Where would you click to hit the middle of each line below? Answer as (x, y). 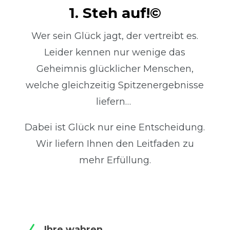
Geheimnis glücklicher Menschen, (115, 69)
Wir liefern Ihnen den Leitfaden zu (115, 144)
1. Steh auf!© (115, 13)
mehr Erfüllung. (115, 160)
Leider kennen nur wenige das (115, 53)
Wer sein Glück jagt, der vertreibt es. (115, 36)
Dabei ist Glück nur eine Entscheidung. (115, 128)
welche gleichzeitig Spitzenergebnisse (115, 85)
